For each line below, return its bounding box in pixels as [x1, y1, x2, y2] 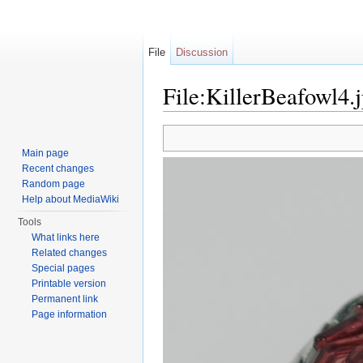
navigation [211, 111, 263, 125]
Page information [32, 309, 108, 320]
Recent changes [22, 163, 95, 174]
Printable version [32, 278, 107, 289]
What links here [32, 232, 100, 243]
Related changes [32, 247, 108, 258]
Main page [22, 147, 70, 159]
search [270, 111, 305, 125]
